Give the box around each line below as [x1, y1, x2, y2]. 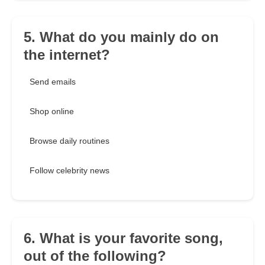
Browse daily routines [30, 136, 109, 146]
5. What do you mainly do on [24, 29, 219, 46]
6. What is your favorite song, [24, 230, 223, 247]
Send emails [30, 77, 76, 87]
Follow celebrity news [30, 166, 109, 176]
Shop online [30, 106, 74, 117]
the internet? [24, 47, 110, 63]
